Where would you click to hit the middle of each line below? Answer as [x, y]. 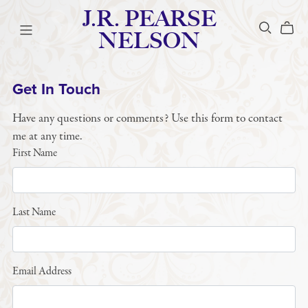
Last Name [34, 212]
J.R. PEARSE [149, 19]
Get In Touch [56, 89]
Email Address [42, 271]
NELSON [150, 41]
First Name [34, 153]
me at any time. [47, 136]
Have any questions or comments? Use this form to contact [147, 118]
